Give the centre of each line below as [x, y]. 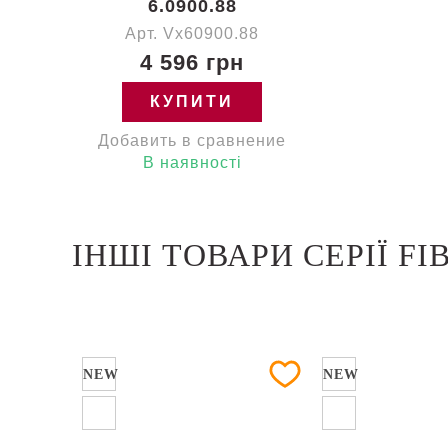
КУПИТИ [192, 101]
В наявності [192, 162]
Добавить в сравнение [192, 140]
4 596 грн [192, 62]
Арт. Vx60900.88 [192, 33]
